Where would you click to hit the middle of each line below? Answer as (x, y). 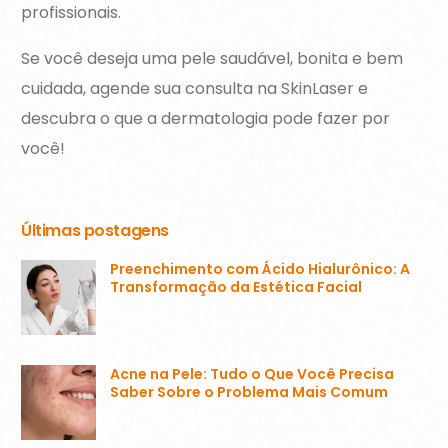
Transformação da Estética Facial (236, 286)
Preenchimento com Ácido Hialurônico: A (260, 268)
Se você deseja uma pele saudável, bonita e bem (212, 59)
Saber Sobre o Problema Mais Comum (249, 391)
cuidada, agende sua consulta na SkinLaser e (195, 89)
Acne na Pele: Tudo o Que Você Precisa (252, 373)
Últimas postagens (95, 231)
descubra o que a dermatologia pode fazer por (206, 119)
